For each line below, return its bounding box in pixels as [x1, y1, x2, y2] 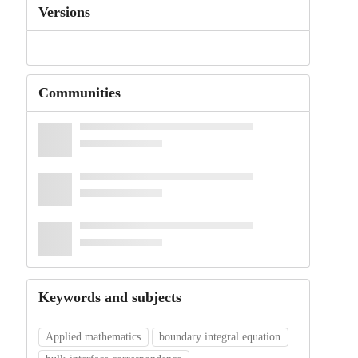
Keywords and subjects [38, 289, 181, 306]
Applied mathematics [46, 331, 141, 344]
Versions [38, 4, 90, 20]
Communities [38, 85, 121, 101]
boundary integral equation [159, 331, 281, 344]
